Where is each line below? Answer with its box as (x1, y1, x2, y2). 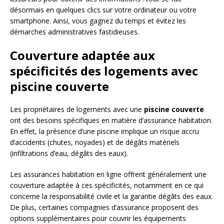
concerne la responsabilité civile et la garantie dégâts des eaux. (10, 191, 213, 201)
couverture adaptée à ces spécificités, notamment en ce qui (10, 180, 203, 190)
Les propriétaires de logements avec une (10, 104, 144, 114)
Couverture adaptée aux (10, 46, 155, 63)
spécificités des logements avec (10, 62, 198, 79)
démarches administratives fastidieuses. (10, 26, 139, 36)
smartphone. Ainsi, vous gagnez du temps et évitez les (10, 15, 186, 25)
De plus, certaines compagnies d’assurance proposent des (10, 202, 198, 212)
